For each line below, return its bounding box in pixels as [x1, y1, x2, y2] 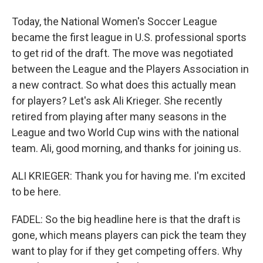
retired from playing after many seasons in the [12, 110, 227, 123]
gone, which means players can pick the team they [12, 229, 247, 241]
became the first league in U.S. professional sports [12, 31, 247, 43]
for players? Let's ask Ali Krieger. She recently [12, 95, 222, 107]
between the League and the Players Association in [12, 63, 249, 75]
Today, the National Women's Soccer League [12, 15, 217, 28]
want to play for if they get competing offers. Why [12, 245, 242, 257]
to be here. [12, 186, 61, 198]
